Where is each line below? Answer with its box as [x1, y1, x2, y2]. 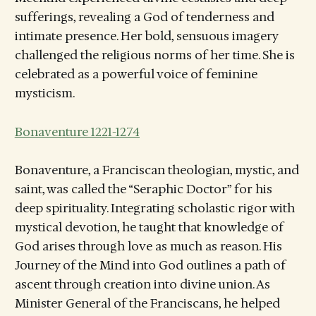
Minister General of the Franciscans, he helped [14, 295, 280, 311]
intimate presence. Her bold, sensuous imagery [14, 28, 278, 44]
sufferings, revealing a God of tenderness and [14, 9, 274, 25]
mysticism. [14, 85, 75, 102]
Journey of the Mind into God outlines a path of [14, 257, 286, 273]
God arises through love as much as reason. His [14, 238, 282, 254]
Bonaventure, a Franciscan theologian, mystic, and [14, 162, 299, 178]
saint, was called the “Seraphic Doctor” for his [14, 181, 272, 197]
